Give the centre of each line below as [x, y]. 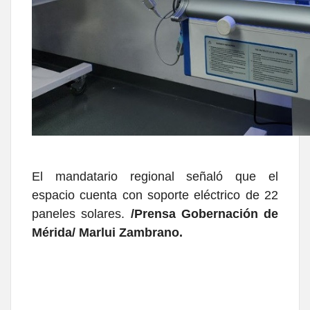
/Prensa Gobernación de [204, 213]
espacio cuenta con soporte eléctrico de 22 [155, 195]
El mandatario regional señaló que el [155, 176]
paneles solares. [79, 213]
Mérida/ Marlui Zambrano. [107, 232]
